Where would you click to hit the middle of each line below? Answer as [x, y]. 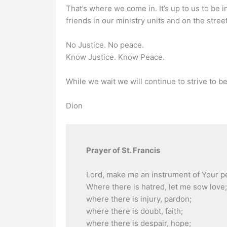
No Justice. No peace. [105, 45]
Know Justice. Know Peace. [115, 57]
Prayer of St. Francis [123, 150]
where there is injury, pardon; [139, 199]
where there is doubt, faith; [134, 211]
